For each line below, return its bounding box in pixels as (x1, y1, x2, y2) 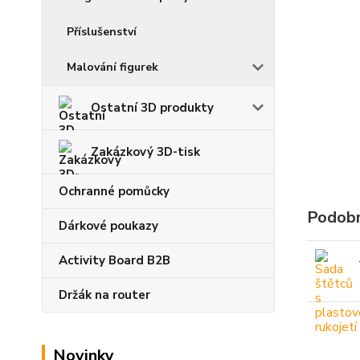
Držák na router (59, 287, 150, 303)
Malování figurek (67, 59, 158, 75)
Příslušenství (67, 24, 137, 39)
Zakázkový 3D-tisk (91, 144, 200, 160)
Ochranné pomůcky (59, 183, 170, 199)
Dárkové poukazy (59, 218, 158, 234)
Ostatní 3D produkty (91, 100, 214, 116)
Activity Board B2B (59, 252, 170, 268)
